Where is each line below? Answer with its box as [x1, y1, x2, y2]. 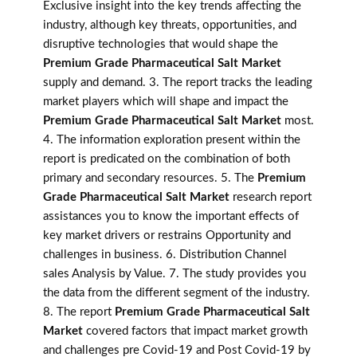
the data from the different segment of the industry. [43, 287, 310, 300]
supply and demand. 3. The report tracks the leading [43, 76, 312, 89]
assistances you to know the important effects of [43, 210, 299, 223]
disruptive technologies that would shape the [43, 38, 278, 51]
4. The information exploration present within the [43, 134, 300, 147]
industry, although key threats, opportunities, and [43, 19, 296, 32]
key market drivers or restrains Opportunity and [43, 229, 291, 242]
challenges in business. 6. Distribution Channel [43, 249, 287, 261]
